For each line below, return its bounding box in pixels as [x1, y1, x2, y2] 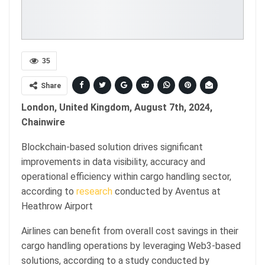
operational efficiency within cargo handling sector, [21, 170, 231, 182]
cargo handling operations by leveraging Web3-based [21, 240, 241, 251]
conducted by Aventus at [112, 185, 221, 197]
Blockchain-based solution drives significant [21, 141, 203, 153]
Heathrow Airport [21, 200, 93, 212]
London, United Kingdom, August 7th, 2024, [21, 101, 212, 113]
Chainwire [21, 116, 65, 128]
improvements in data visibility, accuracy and [21, 156, 205, 167]
